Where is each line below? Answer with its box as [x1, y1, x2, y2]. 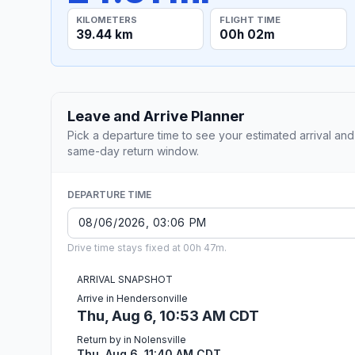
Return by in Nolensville [77, 333, 186, 345]
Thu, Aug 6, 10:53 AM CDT [77, 307, 259, 324]
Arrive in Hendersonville [77, 292, 188, 304]
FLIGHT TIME [219, 13, 281, 25]
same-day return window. [67, 143, 199, 158]
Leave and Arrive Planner [67, 107, 245, 124]
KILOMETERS [76, 13, 138, 25]
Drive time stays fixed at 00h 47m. [67, 241, 227, 254]
